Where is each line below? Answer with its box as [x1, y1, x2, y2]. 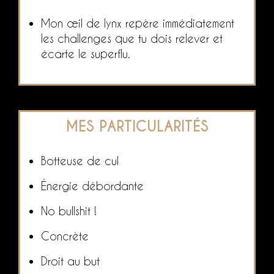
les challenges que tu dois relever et [41, 31, 223, 45]
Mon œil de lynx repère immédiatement [41, 16, 234, 29]
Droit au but [41, 254, 103, 267]
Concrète [41, 229, 89, 242]
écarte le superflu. [41, 46, 130, 60]
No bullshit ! [41, 204, 97, 217]
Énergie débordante [41, 179, 144, 192]
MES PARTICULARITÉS [65, 117, 209, 136]
